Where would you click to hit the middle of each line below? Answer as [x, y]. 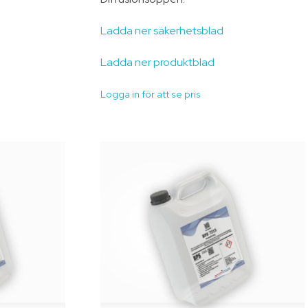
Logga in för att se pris [151, 94]
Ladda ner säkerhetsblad [162, 30]
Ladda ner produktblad [158, 62]
